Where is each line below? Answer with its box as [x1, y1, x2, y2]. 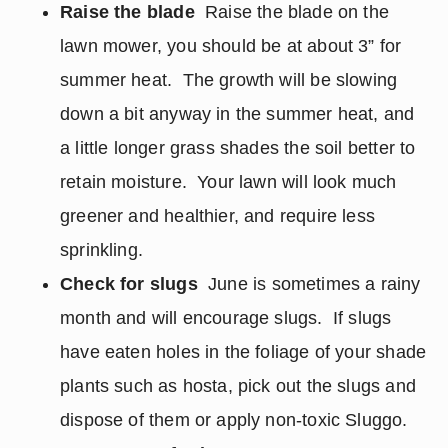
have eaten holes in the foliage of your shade [60, 342, 427, 362]
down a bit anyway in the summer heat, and [60, 104, 415, 124]
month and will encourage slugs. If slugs [60, 308, 392, 328]
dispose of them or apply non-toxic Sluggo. [60, 410, 408, 430]
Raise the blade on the [194, 2, 390, 22]
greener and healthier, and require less [60, 206, 376, 226]
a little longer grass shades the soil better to [60, 138, 416, 158]
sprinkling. [60, 240, 143, 260]
